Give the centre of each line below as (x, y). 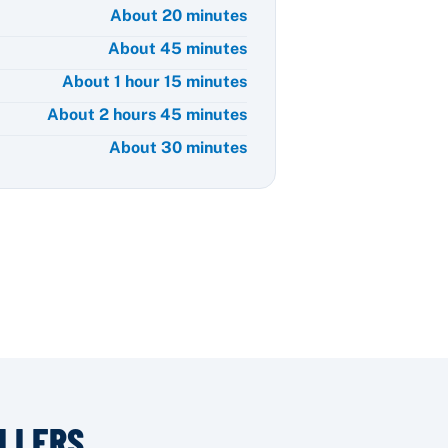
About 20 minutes (178, 15)
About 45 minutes (177, 48)
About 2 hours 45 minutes (147, 114)
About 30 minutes (178, 147)
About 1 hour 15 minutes (154, 81)
